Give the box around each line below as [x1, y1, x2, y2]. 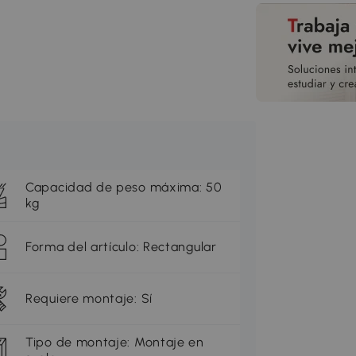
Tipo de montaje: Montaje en [25, 335, 204, 350]
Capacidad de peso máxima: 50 [25, 180, 222, 195]
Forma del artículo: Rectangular [25, 239, 217, 255]
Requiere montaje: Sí [25, 291, 153, 307]
